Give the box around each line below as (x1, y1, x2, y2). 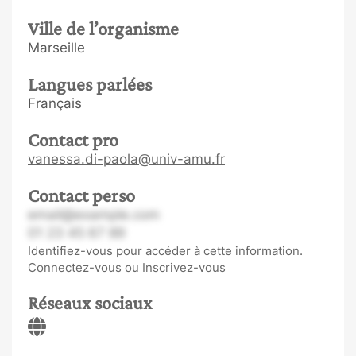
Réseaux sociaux (28, 292, 152, 313)
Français (28, 95, 82, 111)
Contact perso (28, 184, 135, 206)
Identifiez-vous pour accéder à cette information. (28, 243, 303, 258)
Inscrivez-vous (142, 260, 226, 275)
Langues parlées (28, 73, 152, 95)
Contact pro (28, 129, 118, 150)
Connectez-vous (28, 260, 122, 275)
